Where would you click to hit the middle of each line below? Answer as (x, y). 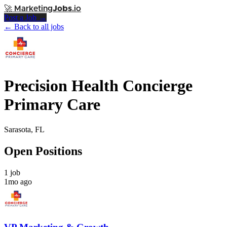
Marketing (33, 9)
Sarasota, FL (24, 129)
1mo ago (18, 181)
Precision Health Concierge (98, 86)
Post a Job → (25, 17)
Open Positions (43, 151)
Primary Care (52, 105)
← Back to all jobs (34, 27)
